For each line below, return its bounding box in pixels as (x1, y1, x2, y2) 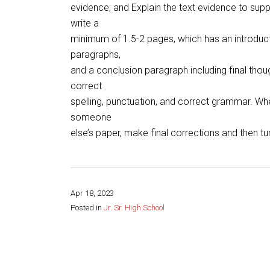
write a (71, 17, 99, 29)
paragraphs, (71, 49, 121, 60)
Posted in (71, 203, 104, 212)
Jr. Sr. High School (104, 203, 165, 212)
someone (71, 111, 111, 123)
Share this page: (71, 231, 135, 242)
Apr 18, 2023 (71, 189, 114, 198)
